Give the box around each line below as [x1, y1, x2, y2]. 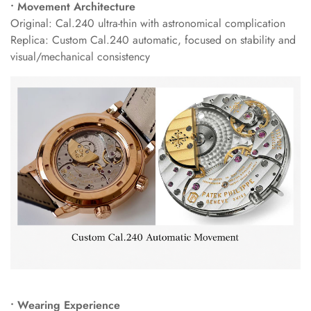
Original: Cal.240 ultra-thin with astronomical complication [10, 15, 285, 31]
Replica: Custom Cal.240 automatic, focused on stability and [10, 31, 296, 48]
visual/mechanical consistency [10, 48, 150, 65]
